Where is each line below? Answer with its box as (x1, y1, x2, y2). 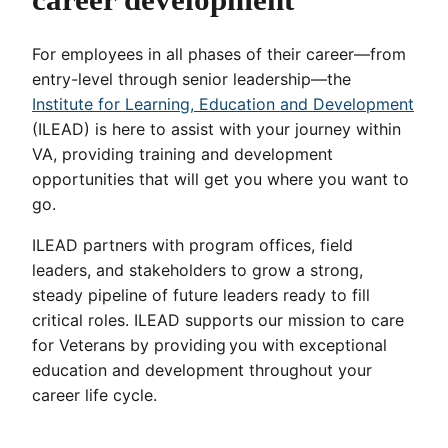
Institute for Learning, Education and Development (32, 93, 414, 114)
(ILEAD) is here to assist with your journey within (32, 118, 401, 139)
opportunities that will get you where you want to (32, 168, 409, 189)
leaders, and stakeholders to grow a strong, (32, 259, 363, 280)
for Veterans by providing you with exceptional (32, 334, 387, 355)
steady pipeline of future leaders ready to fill (32, 284, 370, 305)
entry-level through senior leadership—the (32, 68, 351, 89)
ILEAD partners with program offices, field (32, 234, 353, 255)
